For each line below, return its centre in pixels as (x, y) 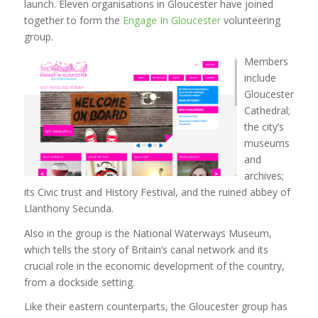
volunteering (250, 20)
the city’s (264, 126)
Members (266, 61)
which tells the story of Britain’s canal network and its (146, 249)
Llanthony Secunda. (68, 208)
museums (267, 143)
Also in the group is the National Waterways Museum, (148, 233)
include (260, 77)
